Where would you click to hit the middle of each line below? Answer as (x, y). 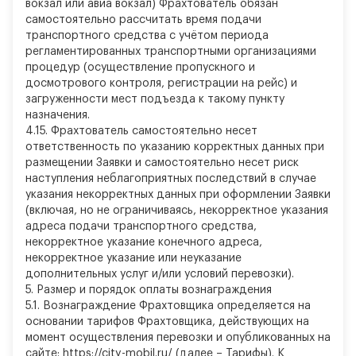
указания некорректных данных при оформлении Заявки (178, 195)
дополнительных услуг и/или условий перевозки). (160, 274)
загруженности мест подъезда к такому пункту (155, 99)
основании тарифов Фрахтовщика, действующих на (167, 322)
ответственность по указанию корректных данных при (175, 147)
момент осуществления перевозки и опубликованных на (178, 338)
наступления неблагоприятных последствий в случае (171, 179)
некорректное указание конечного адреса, (144, 242)
